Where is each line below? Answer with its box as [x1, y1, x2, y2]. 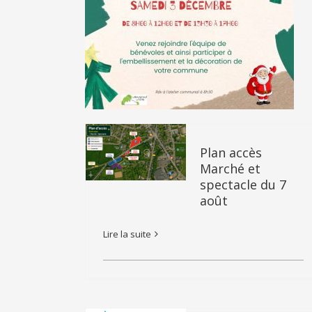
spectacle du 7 [200, 176, 286, 193]
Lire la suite [103, 228, 151, 240]
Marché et [200, 160, 260, 177]
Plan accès [200, 144, 262, 161]
